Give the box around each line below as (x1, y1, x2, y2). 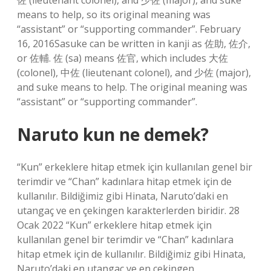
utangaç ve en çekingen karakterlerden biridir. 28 (17, 204, 240, 217)
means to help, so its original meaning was (17, 8, 211, 21)
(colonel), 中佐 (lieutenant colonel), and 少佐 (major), (17, 66, 251, 79)
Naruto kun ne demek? (17, 123, 209, 146)
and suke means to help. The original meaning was (17, 80, 247, 94)
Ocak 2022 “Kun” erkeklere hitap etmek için (17, 218, 212, 232)
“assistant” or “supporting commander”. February (17, 22, 241, 36)
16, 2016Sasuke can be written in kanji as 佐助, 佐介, (17, 37, 250, 50)
